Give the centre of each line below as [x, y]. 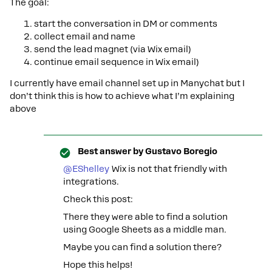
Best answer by [110, 151]
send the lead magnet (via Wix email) [113, 49]
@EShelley [86, 169]
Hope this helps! [98, 265]
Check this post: [98, 199]
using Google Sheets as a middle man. [145, 229]
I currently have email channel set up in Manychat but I [127, 83]
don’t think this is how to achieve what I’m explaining [122, 96]
